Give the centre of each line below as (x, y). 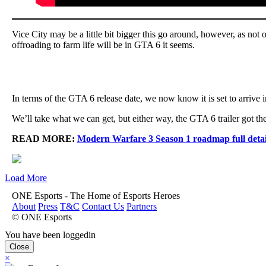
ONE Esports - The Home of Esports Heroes (96, 195)
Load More (26, 178)
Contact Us (103, 206)
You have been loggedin (50, 235)
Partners (142, 206)
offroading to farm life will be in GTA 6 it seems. (103, 45)
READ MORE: (45, 138)
